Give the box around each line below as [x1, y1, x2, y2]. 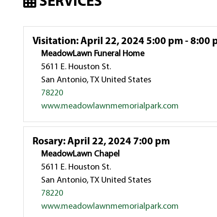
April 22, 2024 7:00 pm [65, 136, 170, 147]
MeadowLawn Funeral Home [41, 49, 145, 59]
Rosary [32, 136, 63, 147]
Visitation [32, 36, 77, 46]
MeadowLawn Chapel [41, 149, 120, 159]
